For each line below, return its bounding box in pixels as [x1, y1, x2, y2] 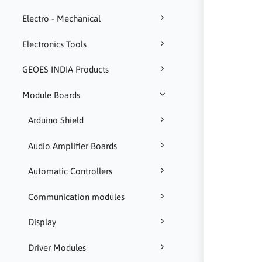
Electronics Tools [22, 39, 87, 49]
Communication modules [27, 191, 125, 202]
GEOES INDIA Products [22, 64, 109, 75]
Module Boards [22, 89, 80, 100]
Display [27, 217, 56, 227]
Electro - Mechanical [22, 13, 101, 24]
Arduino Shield [27, 115, 84, 126]
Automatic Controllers [27, 166, 112, 177]
